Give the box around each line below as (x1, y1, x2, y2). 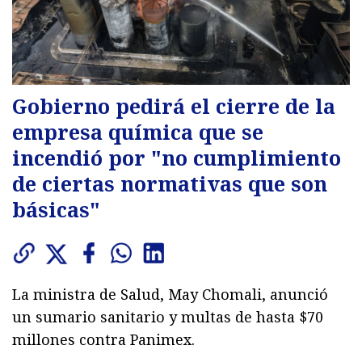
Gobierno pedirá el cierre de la (12, 91, 335, 120)
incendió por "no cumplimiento (12, 143, 341, 171)
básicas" (12, 195, 100, 223)
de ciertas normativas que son (12, 169, 327, 197)
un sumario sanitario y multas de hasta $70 (12, 306, 323, 326)
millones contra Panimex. (12, 329, 195, 349)
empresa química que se (12, 117, 263, 145)
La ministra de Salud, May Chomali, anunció (12, 284, 328, 304)
